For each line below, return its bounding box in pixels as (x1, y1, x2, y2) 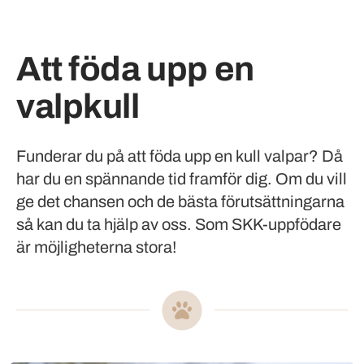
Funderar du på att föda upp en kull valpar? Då (16, 147, 343, 165)
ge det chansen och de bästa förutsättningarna (16, 193, 344, 210)
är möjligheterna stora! (16, 238, 176, 256)
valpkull (16, 88, 140, 125)
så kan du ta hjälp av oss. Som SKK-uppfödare (16, 215, 341, 233)
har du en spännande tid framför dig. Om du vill (16, 170, 347, 188)
